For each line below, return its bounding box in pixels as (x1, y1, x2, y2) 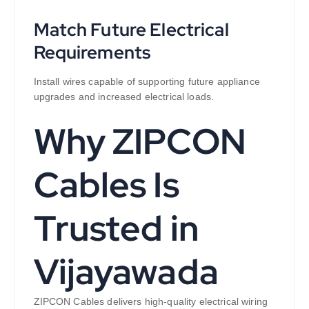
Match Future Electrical (33, 17, 229, 42)
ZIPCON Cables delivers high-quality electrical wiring (33, 295, 268, 307)
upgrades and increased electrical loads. (33, 91, 215, 103)
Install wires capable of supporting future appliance (33, 76, 260, 88)
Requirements (33, 40, 151, 65)
